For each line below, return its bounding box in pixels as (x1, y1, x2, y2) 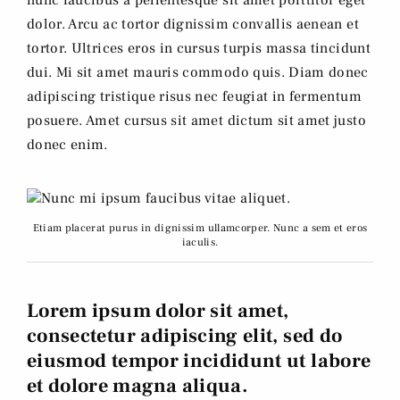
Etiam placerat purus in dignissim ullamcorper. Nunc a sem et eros (32, 221, 368, 236)
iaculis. (181, 236, 219, 250)
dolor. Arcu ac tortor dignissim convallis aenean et (27, 15, 359, 34)
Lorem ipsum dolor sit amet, (27, 298, 289, 324)
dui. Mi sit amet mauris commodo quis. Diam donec (27, 63, 369, 82)
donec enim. (27, 136, 108, 154)
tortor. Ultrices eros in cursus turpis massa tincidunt (27, 39, 371, 58)
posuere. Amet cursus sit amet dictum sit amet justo (27, 112, 366, 130)
